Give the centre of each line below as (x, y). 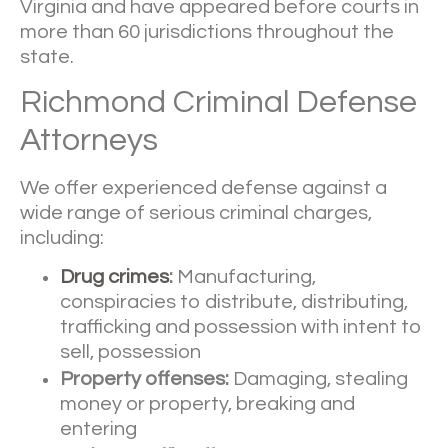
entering (98, 429)
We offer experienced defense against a (203, 187)
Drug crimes (114, 277)
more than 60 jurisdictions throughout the (207, 31)
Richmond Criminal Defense (218, 102)
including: (62, 237)
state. (47, 56)
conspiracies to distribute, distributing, (234, 302)
